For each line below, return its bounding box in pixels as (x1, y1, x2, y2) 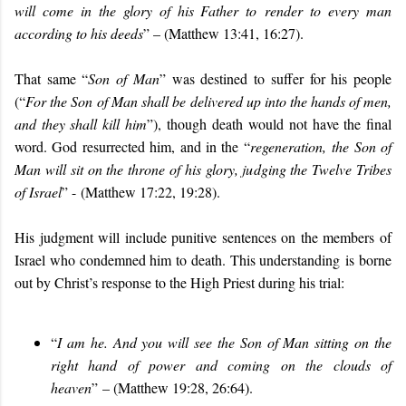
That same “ (14, 69, 89, 88)
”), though (146, 114, 213, 133)
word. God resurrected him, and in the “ (14, 137, 250, 156)
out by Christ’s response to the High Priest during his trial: (14, 273, 344, 292)
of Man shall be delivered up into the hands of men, (92, 92, 392, 111)
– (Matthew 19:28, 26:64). (98, 378, 253, 397)
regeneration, (249, 137, 326, 156)
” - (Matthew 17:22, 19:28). (62, 182, 220, 201)
